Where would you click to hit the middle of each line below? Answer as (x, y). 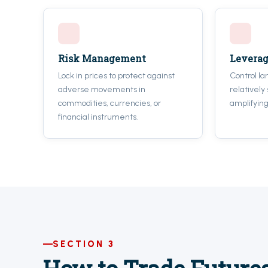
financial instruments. (98, 117)
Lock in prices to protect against (116, 76)
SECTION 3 (84, 244)
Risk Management (102, 58)
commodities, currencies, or (109, 103)
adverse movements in (102, 89)
